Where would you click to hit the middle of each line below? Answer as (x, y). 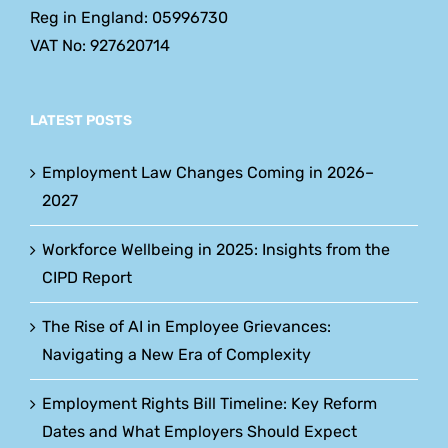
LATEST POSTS (81, 120)
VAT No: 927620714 (100, 45)
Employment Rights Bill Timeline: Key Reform (209, 403)
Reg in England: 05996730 (129, 17)
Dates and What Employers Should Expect (199, 431)
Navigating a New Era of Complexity (176, 354)
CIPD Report (87, 277)
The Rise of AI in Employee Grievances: (186, 326)
